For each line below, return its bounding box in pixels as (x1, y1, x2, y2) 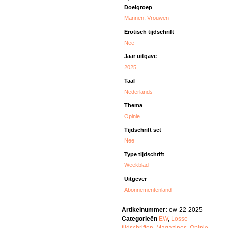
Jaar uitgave (124, 53, 157, 60)
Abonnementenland (124, 186, 172, 193)
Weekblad (124, 162, 149, 168)
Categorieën (122, 215, 157, 223)
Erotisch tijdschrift (124, 28, 175, 35)
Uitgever (124, 176, 147, 182)
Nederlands (124, 88, 153, 95)
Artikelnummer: (122, 206, 169, 214)
